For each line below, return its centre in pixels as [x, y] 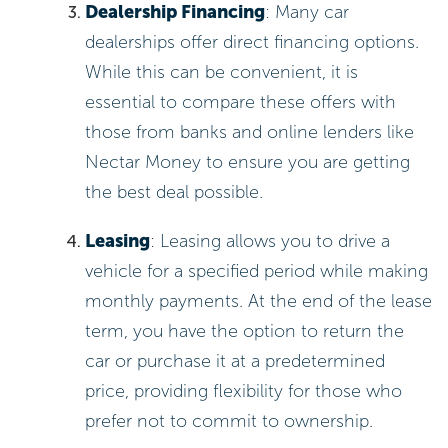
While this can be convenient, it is [222, 71]
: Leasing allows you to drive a [270, 241]
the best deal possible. [174, 191]
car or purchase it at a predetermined [235, 361]
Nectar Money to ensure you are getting [248, 161]
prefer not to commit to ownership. [229, 421]
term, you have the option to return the [245, 331]
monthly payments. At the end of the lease [259, 301]
